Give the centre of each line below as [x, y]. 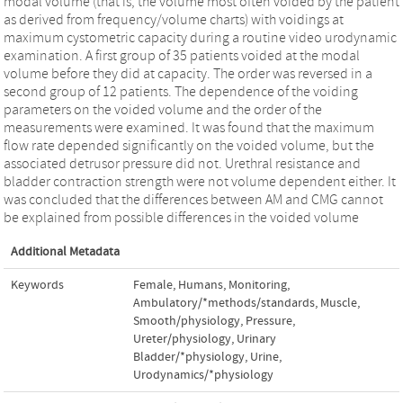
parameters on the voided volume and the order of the [163, 109]
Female [153, 285]
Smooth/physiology [187, 321]
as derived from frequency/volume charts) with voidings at [174, 19]
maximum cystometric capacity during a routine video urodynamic [200, 37]
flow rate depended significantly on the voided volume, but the [189, 145]
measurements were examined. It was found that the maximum [189, 127]
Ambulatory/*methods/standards [224, 303]
